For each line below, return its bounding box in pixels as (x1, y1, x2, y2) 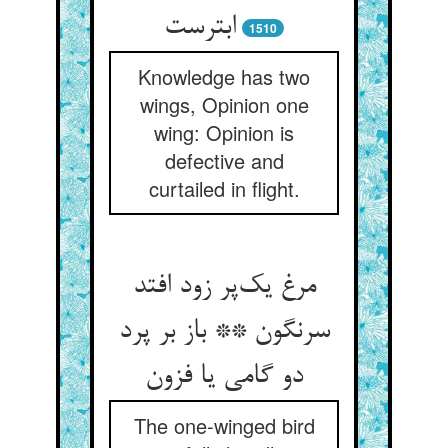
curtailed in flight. (148, 174, 300, 203)
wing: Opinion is (154, 118, 294, 147)
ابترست (164, 12, 236, 44)
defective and (164, 146, 284, 175)
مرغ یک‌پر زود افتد (132, 271, 316, 303)
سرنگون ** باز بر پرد (118, 316, 330, 348)
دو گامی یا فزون (145, 361, 303, 393)
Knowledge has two (138, 62, 310, 91)
